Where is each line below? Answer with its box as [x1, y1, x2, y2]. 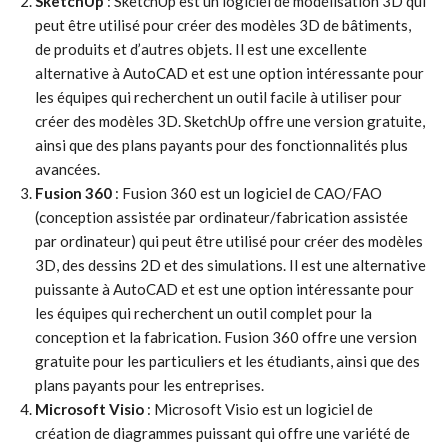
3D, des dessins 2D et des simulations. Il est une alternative [35, 256, 426, 274]
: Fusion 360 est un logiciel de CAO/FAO [112, 184, 382, 202]
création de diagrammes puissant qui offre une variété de [35, 424, 410, 442]
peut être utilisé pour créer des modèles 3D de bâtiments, [35, 16, 411, 34]
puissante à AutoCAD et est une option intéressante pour [35, 280, 414, 298]
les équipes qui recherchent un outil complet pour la [35, 304, 372, 322]
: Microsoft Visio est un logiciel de [144, 400, 373, 418]
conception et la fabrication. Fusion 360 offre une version [35, 328, 417, 346]
